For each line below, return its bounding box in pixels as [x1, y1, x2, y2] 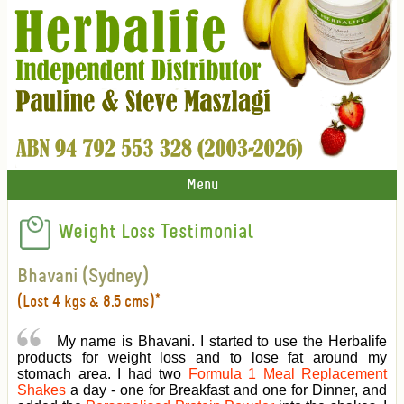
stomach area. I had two [17, 366, 188, 382]
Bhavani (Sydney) [17, 267, 149, 288]
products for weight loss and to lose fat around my [17, 350, 387, 366]
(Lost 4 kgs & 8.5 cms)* [17, 294, 161, 311]
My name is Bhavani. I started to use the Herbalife [56, 334, 387, 350]
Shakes [17, 382, 66, 399]
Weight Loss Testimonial [53, 222, 252, 243]
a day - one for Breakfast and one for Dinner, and [66, 382, 387, 399]
